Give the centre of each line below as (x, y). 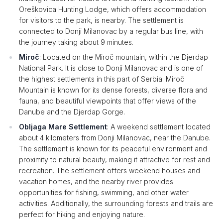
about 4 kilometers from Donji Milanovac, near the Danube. (115, 138)
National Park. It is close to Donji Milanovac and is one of (111, 68)
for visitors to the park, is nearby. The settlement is (101, 20)
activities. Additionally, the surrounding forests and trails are (116, 203)
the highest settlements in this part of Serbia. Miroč (102, 79)
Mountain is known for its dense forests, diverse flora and (113, 90)
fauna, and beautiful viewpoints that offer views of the (108, 101)
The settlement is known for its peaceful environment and (113, 149)
